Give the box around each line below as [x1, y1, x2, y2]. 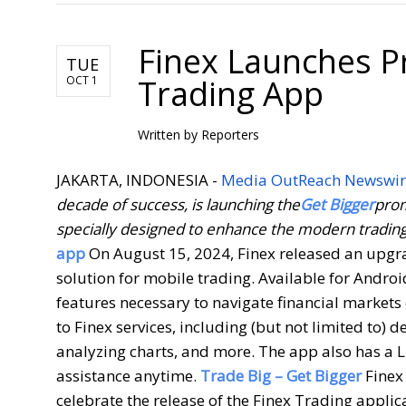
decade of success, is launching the [56, 193, 300, 215]
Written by [138, 125, 201, 143]
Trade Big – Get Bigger [200, 364, 362, 386]
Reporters [201, 125, 259, 143]
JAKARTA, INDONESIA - [56, 169, 221, 190]
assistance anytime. [56, 364, 200, 386]
